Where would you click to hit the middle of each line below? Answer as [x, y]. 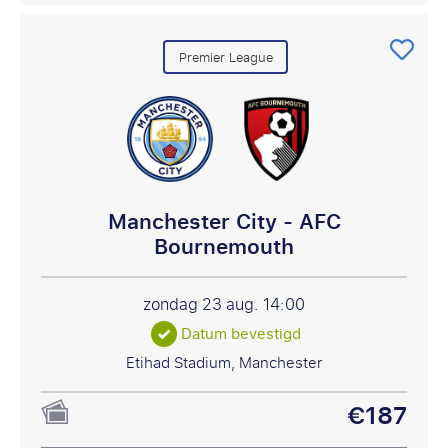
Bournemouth [224, 246]
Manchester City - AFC [224, 221]
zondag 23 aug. [203, 304]
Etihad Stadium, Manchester [224, 363]
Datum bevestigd [241, 334]
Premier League [225, 57]
